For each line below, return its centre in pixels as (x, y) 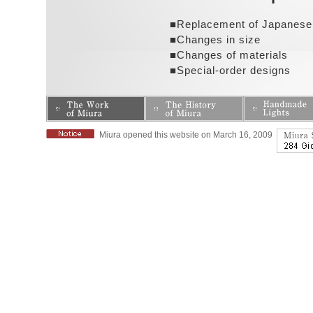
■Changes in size (215, 39)
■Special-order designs (230, 70)
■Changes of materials (228, 55)
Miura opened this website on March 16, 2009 (185, 135)
